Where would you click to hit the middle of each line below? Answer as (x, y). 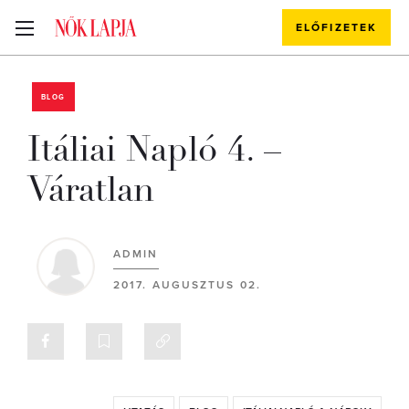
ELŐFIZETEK (336, 27)
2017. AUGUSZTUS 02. (187, 285)
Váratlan (91, 189)
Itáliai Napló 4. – (154, 149)
